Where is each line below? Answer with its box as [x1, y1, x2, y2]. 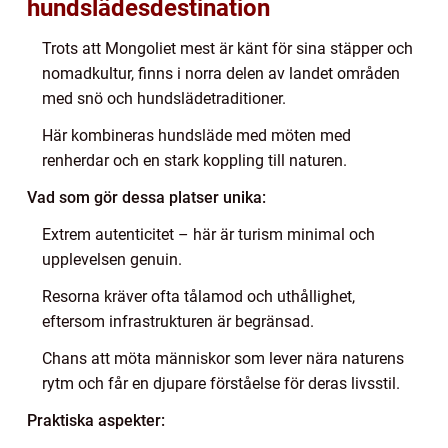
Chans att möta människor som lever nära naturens [42, 348, 404, 368]
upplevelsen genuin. [42, 249, 182, 269]
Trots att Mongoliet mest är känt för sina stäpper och [42, 38, 413, 58]
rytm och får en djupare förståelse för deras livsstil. [42, 373, 400, 393]
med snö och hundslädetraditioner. [42, 88, 286, 108]
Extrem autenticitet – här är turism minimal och [42, 224, 375, 244]
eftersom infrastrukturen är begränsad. [42, 311, 314, 331]
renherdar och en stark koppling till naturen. [42, 150, 347, 170]
